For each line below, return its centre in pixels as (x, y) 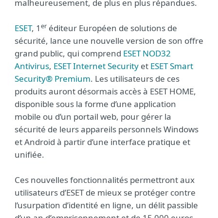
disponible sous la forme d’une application (95, 104)
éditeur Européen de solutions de (112, 28)
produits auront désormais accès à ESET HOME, (105, 91)
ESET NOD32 (147, 53)
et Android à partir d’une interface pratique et (102, 142)
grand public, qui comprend (69, 53)
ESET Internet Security (96, 66)
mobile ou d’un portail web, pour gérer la (93, 117)
